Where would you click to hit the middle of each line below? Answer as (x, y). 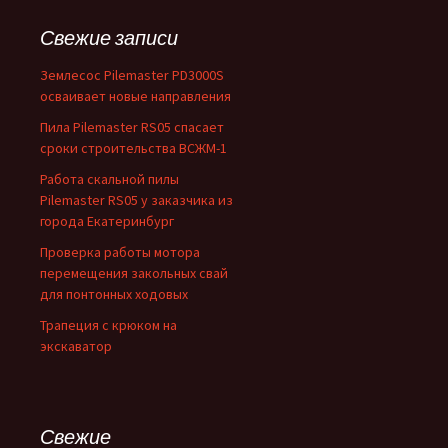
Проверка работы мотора (120, 252)
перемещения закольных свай (134, 273)
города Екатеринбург (107, 221)
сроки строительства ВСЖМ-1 (133, 148)
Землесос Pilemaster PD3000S (132, 75)
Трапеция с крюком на (108, 325)
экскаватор (76, 346)
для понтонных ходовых (114, 294)
